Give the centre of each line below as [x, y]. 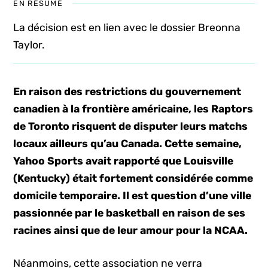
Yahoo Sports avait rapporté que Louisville [124, 161]
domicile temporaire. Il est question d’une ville [133, 196]
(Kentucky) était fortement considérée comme [133, 178]
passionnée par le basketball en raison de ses [130, 213]
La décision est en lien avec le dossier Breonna [127, 28]
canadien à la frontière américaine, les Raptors [133, 109]
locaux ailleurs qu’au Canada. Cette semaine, [128, 144]
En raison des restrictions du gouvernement [127, 92]
